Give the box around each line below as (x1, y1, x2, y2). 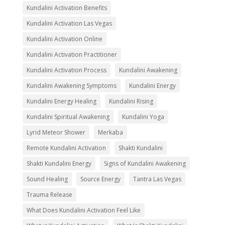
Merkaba (97, 128, 123, 137)
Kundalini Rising (108, 97, 153, 106)
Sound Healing (26, 175, 68, 184)
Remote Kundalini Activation (26, 144, 106, 153)
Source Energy (80, 175, 121, 184)
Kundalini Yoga (122, 113, 164, 122)
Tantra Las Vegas (133, 175, 181, 184)
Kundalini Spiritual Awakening (26, 113, 109, 122)
